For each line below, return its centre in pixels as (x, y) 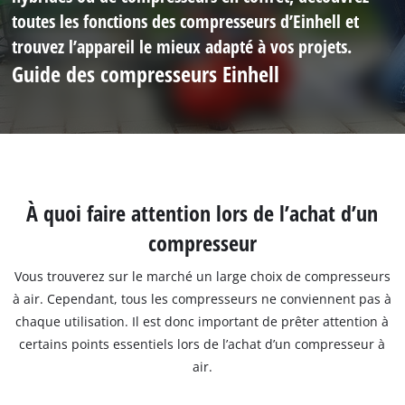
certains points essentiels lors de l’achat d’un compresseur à (202, 344)
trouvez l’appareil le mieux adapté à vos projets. (182, 47)
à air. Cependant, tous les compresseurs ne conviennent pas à (202, 298)
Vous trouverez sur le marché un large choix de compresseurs (202, 276)
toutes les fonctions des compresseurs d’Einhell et (186, 21)
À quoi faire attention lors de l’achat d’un (202, 212)
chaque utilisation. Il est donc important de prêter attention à (202, 321)
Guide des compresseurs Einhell (146, 74)
